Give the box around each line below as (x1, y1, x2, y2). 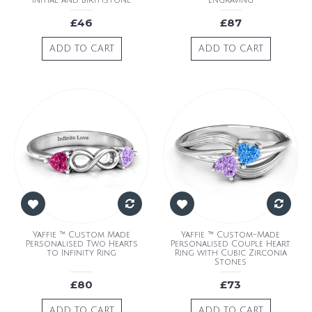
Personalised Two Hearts (25, 239, 138, 249)
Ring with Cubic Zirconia (174, 248, 287, 258)
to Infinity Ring (47, 248, 116, 258)
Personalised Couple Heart (171, 239, 290, 249)
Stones (214, 257, 247, 267)
